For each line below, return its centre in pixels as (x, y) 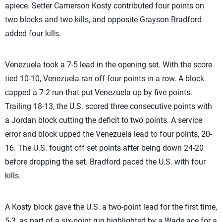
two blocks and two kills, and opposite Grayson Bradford (103, 20)
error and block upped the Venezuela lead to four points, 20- (109, 134)
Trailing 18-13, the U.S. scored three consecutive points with (109, 106)
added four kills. (33, 33)
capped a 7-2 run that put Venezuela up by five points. (99, 92)
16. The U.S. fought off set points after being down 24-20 (104, 148)
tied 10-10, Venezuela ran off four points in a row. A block (105, 79)
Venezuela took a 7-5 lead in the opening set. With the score (109, 65)
